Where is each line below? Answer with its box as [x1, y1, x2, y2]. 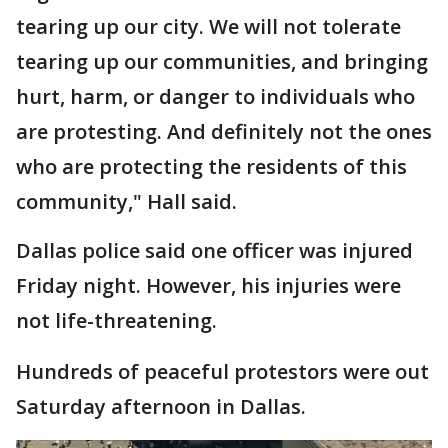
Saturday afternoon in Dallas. [16, 393, 306, 420]
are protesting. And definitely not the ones [16, 118, 432, 145]
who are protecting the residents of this [16, 153, 407, 180]
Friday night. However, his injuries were [16, 272, 401, 299]
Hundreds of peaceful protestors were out [16, 358, 429, 385]
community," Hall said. [16, 188, 237, 215]
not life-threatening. [16, 307, 217, 334]
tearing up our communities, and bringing [16, 48, 428, 75]
